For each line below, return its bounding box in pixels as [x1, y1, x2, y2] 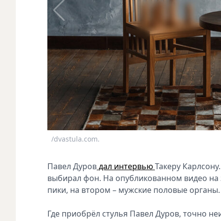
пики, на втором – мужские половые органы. [47, 184, 220, 195]
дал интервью [97, 160, 155, 172]
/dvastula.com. [51, 134, 100, 144]
